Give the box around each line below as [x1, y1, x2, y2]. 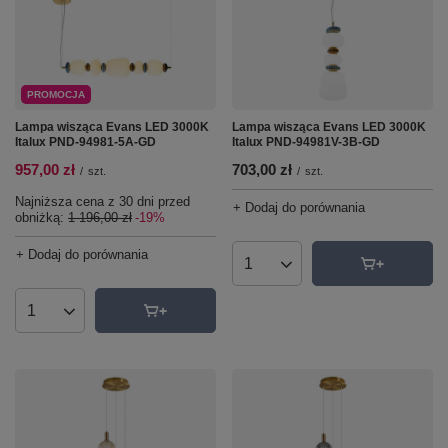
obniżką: [15, 210, 68, 225]
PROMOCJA [27, 89, 85, 100]
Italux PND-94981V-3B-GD [232, 135, 380, 149]
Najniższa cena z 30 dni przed [15, 194, 190, 209]
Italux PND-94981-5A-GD [15, 135, 156, 149]
